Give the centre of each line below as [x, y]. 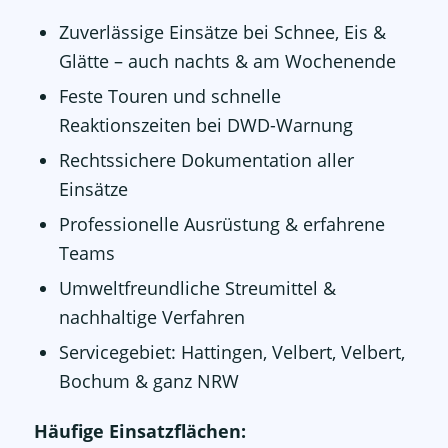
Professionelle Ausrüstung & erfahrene [221, 224]
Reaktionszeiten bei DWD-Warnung [205, 125]
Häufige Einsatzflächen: [139, 431]
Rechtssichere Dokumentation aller [206, 160]
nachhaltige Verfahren [151, 317]
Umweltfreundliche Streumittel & [197, 288]
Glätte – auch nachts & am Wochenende [227, 61]
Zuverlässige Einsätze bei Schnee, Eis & [222, 32]
